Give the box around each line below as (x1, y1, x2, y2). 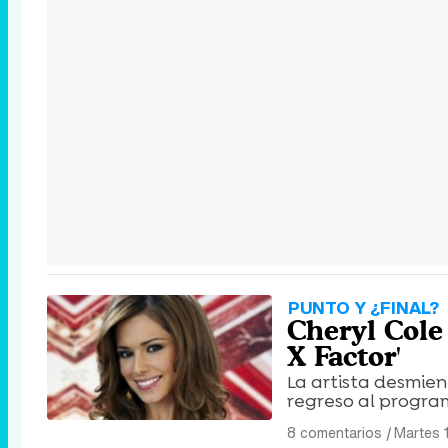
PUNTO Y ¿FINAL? (288, 295, 439, 320)
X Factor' (287, 340, 401, 372)
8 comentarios (287, 422, 382, 443)
